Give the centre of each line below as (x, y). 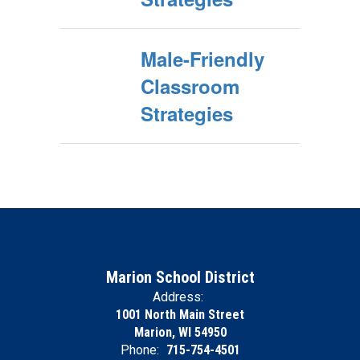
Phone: (139, 350)
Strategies (187, 113)
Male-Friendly (202, 59)
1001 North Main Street (180, 315)
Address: (178, 297)
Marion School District (180, 277)
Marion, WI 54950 (180, 332)
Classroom (190, 86)
